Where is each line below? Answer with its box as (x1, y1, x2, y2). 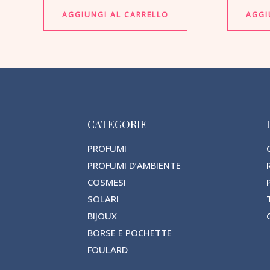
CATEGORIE (87, 116, 147, 131)
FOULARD (87, 243, 128, 256)
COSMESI (87, 176, 126, 189)
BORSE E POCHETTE (87, 227, 172, 239)
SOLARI (87, 193, 119, 206)
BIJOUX (87, 210, 117, 222)
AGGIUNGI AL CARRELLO (62, 9, 169, 20)
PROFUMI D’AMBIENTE (87, 159, 181, 172)
